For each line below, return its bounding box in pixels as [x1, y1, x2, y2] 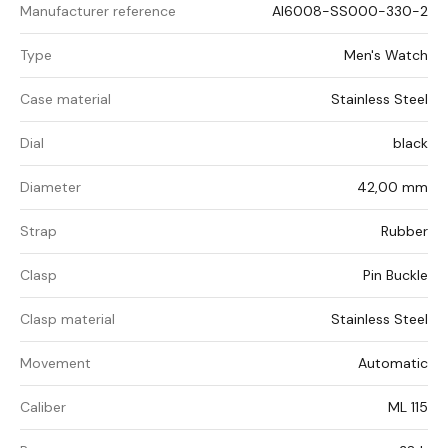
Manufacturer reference [20, 2, 176, 21]
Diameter [20, 178, 81, 197]
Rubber [381, 222, 428, 241]
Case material [20, 90, 111, 109]
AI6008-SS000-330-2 [272, 2, 428, 21]
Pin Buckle [363, 266, 428, 285]
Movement [20, 354, 91, 373]
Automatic [358, 354, 428, 373]
